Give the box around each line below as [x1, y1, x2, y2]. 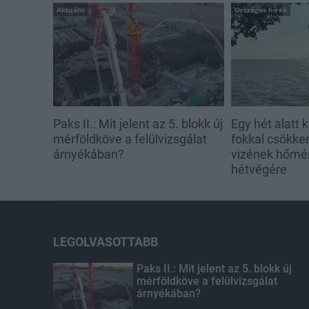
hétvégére [230, 162, 287, 177]
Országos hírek [234, 4, 287, 14]
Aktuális [57, 4, 85, 14]
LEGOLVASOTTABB [53, 235, 158, 250]
